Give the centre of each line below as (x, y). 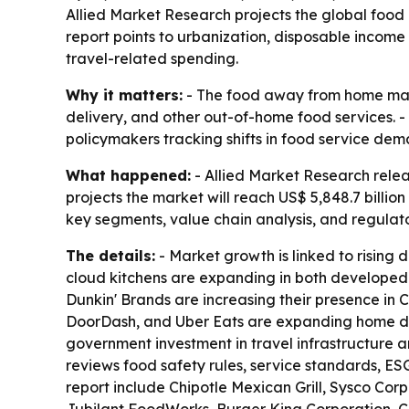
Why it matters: (124, 95)
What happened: (128, 175)
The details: (110, 256)
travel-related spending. (152, 58)
